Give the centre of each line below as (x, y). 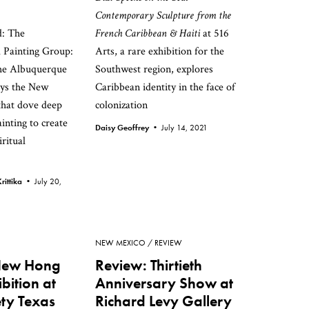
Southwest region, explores (154, 69)
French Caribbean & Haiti (148, 33)
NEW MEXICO (120, 243)
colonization (121, 105)
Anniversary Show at (164, 283)
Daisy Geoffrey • (128, 128)
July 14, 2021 (185, 128)
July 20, (48, 181)
